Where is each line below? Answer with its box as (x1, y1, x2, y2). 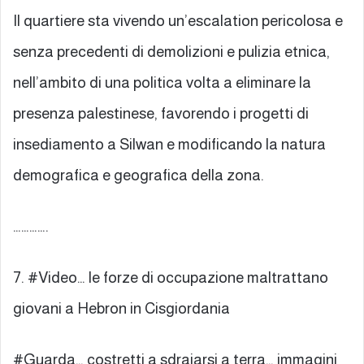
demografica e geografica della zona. (13, 166, 264, 184)
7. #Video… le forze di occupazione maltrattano (13, 268, 328, 286)
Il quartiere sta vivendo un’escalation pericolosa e (13, 11, 343, 29)
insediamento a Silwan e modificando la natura (13, 135, 326, 153)
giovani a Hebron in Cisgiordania (13, 299, 230, 317)
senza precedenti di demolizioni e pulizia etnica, (13, 42, 330, 60)
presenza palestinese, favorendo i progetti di (13, 104, 309, 122)
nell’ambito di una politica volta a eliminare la (13, 73, 311, 91)
